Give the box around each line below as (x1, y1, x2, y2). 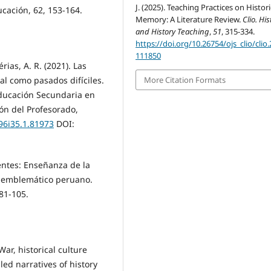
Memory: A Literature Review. (135, 13, 243, 25)
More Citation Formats (144, 74, 226, 85)
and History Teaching (135, 25, 210, 37)
